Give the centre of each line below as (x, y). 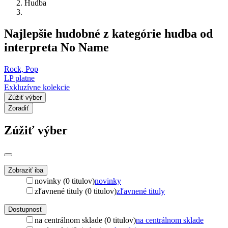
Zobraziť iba (26, 170)
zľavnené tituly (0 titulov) (76, 191)
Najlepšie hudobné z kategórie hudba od (108, 33)
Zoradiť (19, 108)
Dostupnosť (25, 209)
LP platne (19, 78)
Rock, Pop (21, 69)
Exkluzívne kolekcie (37, 87)
